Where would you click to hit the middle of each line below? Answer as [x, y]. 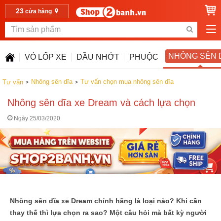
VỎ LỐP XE [46, 57]
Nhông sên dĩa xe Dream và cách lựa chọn [101, 103]
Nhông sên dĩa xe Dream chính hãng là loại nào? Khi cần [106, 201]
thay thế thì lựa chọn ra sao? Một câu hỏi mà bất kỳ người [108, 213]
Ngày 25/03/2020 [36, 118]
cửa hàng [38, 11]
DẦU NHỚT [98, 57]
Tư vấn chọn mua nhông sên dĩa [127, 82]
